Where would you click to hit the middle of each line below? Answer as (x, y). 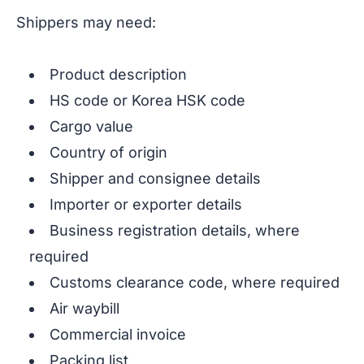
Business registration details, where (175, 231)
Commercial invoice (118, 335)
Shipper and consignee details (155, 179)
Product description (118, 75)
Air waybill (84, 309)
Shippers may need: (86, 23)
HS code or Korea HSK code (147, 101)
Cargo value (91, 127)
